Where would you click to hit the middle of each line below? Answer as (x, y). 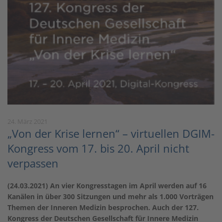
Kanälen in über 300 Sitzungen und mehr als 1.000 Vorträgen (111, 196)
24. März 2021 (28, 121)
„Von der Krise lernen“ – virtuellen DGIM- (111, 133)
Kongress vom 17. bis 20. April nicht (98, 148)
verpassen (33, 163)
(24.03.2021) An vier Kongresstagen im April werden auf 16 (107, 185)
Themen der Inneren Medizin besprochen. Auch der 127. (103, 207)
